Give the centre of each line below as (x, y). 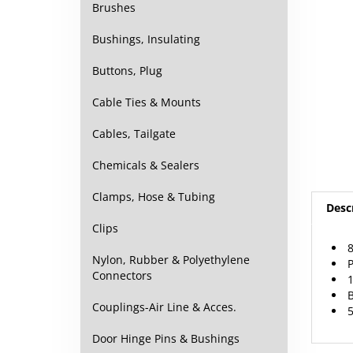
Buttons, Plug (127, 71)
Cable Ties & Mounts (147, 102)
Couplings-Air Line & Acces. (164, 307)
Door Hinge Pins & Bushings (166, 338)
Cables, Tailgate (134, 134)
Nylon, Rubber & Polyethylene (171, 260)
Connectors (122, 275)
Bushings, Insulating (146, 39)
